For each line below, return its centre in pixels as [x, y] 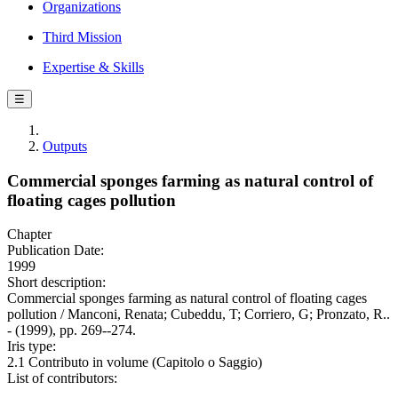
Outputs [65, 146]
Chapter [29, 235]
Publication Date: [56, 251]
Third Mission [82, 37]
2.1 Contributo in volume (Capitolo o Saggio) [135, 362]
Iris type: [32, 346]
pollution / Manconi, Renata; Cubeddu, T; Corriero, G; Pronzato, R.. [199, 314]
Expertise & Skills [93, 67]
